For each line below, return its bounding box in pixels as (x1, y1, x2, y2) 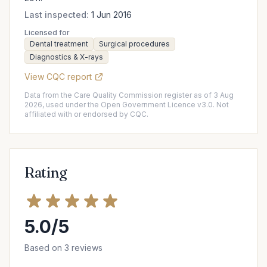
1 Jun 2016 (89, 10, 132, 20)
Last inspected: (24, 10, 89, 20)
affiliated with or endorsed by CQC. (24, 110, 148, 119)
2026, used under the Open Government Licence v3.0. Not (24, 100, 229, 109)
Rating (24, 164, 67, 181)
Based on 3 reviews (24, 243, 103, 253)
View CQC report (24, 72, 92, 82)
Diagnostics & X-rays (30, 52, 103, 61)
